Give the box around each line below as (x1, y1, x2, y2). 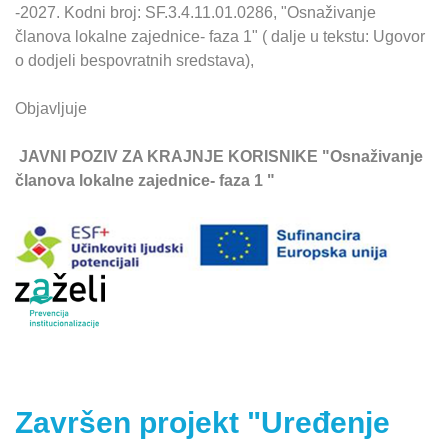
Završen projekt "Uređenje (15, 404, 390, 439)
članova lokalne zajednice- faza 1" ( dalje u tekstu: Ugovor (15, 28, 425, 45)
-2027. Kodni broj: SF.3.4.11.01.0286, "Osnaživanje (15, 4, 376, 21)
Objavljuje (15, 100, 87, 117)
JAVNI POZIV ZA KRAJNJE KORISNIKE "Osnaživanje (15, 148, 423, 165)
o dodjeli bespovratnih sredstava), (15, 52, 254, 69)
